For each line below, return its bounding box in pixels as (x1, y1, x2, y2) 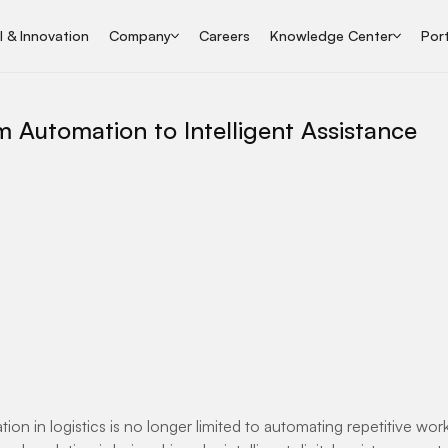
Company (109, 27, 172, 45)
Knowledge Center (270, 27, 394, 45)
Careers (199, 27, 251, 45)
